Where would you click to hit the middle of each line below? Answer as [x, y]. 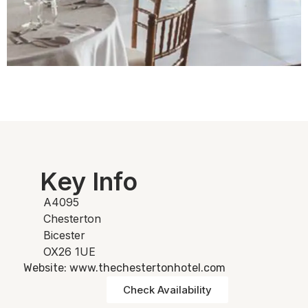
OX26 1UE [69, 252]
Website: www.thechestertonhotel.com [124, 268]
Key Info [89, 182]
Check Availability [167, 290]
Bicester [64, 235]
